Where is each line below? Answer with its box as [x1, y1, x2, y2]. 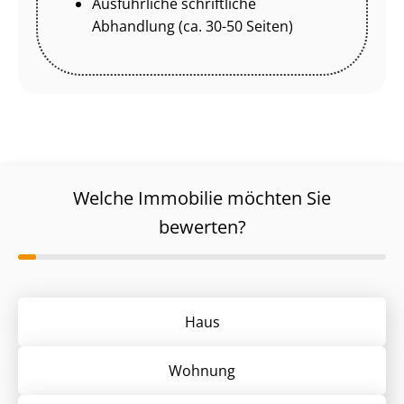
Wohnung [169, 361, 235, 381]
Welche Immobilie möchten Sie [73, 185, 331, 210]
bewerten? [158, 214, 246, 239]
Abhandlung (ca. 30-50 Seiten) [92, 15, 293, 36]
